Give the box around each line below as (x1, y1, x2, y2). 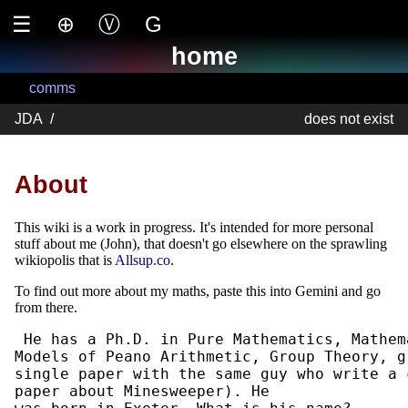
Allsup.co (115, 252, 170, 269)
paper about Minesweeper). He (15, 382, 270, 401)
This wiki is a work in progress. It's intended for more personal (15, 219, 373, 236)
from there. (15, 300, 77, 316)
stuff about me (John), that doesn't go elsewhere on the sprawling (15, 236, 387, 252)
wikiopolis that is (15, 252, 115, 269)
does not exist (304, 110, 393, 127)
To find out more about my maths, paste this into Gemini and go (15, 283, 381, 300)
